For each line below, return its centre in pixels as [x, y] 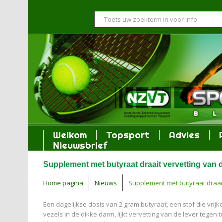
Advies [184, 135]
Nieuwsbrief [80, 145]
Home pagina [63, 183]
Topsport [128, 135]
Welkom [70, 135]
